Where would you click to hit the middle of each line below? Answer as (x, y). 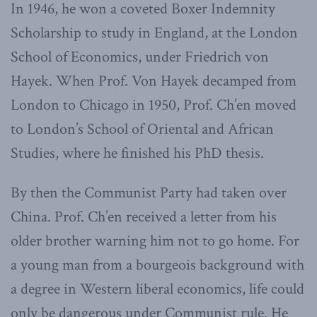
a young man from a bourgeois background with (157, 265)
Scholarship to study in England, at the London (154, 33)
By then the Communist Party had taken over (149, 192)
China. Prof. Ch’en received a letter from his (144, 217)
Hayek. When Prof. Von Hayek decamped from (154, 81)
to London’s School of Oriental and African (142, 129)
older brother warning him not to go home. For (155, 241)
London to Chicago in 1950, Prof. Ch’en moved (154, 105)
